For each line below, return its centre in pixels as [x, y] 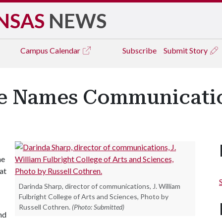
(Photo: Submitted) [98, 207]
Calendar [66, 50]
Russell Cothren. [45, 207]
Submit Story [186, 50]
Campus [35, 50]
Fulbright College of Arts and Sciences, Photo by [94, 196]
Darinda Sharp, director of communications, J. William [100, 186]
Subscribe [139, 50]
